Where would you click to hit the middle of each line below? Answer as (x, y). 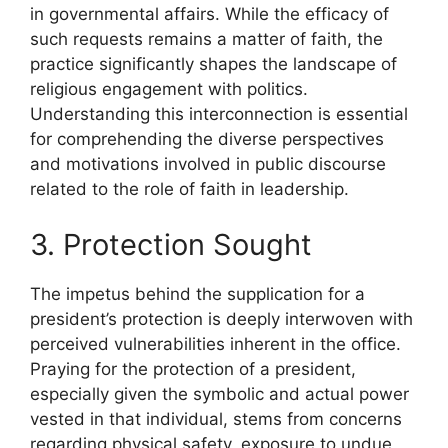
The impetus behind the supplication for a (197, 293)
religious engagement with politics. (169, 89)
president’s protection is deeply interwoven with (221, 318)
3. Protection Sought (171, 244)
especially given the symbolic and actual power (219, 393)
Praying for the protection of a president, (193, 368)
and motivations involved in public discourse (208, 164)
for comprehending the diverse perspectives (207, 139)
